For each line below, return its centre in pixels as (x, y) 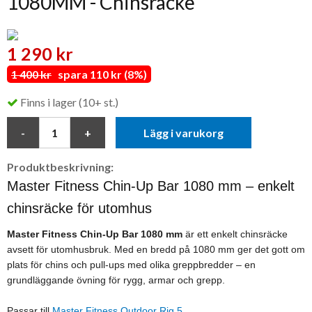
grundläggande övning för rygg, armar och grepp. (116, 280)
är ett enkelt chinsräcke (235, 234)
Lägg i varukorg (184, 133)
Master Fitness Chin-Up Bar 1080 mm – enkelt (151, 186)
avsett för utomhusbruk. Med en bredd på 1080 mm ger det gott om (156, 250)
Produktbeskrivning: (60, 167)
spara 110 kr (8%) (99, 74)
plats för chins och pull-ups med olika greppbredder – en (131, 265)
